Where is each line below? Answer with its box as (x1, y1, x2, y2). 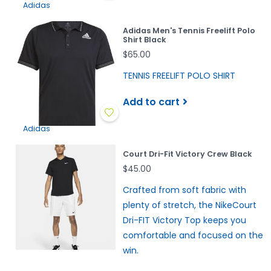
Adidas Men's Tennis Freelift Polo (122, 25, 255, 36)
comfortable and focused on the (122, 229, 263, 242)
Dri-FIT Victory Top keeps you (122, 214, 246, 227)
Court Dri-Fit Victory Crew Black (122, 149, 252, 160)
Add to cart (122, 94, 180, 109)
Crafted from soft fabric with (122, 184, 246, 197)
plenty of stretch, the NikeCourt (122, 199, 256, 212)
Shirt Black (122, 34, 166, 45)
